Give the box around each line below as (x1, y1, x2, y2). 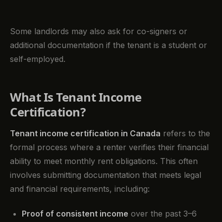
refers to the (161, 128, 210, 138)
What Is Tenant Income (10, 88, 142, 105)
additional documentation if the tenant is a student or (10, 40, 207, 50)
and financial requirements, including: (10, 183, 150, 194)
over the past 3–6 (128, 209, 197, 219)
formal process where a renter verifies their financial (10, 142, 209, 152)
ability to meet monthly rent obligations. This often (10, 156, 198, 166)
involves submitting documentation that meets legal (10, 169, 201, 180)
